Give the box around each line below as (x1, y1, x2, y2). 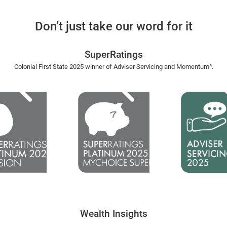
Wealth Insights (80, 208, 147, 219)
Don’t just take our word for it (34, 19, 193, 33)
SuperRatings (84, 49, 143, 60)
